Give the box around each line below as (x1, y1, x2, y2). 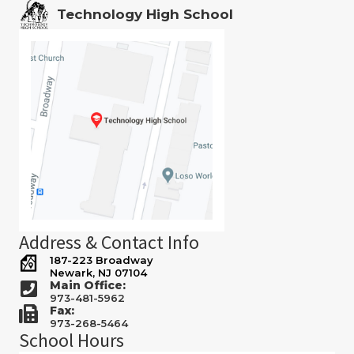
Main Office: (50, 278, 126, 293)
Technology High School (57, 6, 233, 22)
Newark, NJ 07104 (50, 266, 147, 280)
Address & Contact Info (19, 230, 199, 255)
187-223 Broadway (50, 254, 153, 267)
